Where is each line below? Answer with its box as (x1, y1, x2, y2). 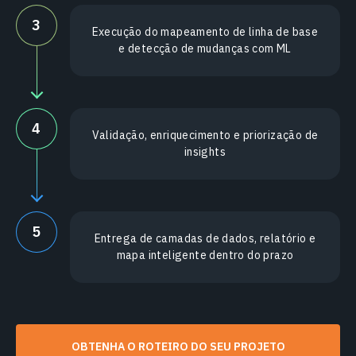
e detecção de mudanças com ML (118, 41, 292, 56)
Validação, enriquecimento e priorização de (91, 128, 319, 143)
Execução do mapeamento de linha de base (91, 25, 319, 40)
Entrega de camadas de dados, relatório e (94, 231, 316, 246)
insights (184, 145, 226, 160)
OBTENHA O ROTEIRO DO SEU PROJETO (71, 339, 285, 354)
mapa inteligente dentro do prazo (116, 248, 294, 263)
